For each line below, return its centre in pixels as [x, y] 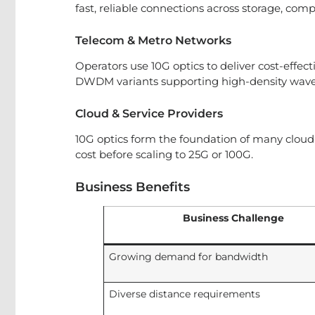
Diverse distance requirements [184, 294]
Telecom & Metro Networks [153, 40]
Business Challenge [233, 218]
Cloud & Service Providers [149, 114]
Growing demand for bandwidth [188, 257]
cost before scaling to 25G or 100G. [164, 154]
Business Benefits [133, 187]
